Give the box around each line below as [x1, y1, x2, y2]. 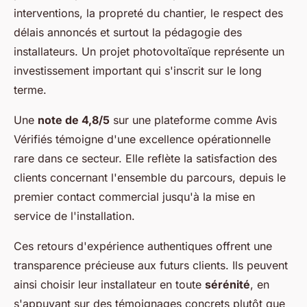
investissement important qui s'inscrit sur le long [14, 63, 262, 77]
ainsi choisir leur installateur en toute [14, 277, 205, 291]
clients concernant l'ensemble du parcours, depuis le [14, 170, 286, 184]
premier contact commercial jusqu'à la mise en [14, 189, 255, 204]
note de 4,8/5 [38, 112, 110, 127]
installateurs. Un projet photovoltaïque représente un [14, 44, 284, 58]
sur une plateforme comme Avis [110, 112, 277, 127]
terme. [14, 82, 47, 97]
